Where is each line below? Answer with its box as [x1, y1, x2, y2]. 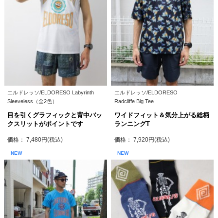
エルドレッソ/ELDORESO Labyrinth [7, 90, 94, 96]
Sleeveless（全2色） [7, 98, 58, 105]
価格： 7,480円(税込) [7, 136, 63, 144]
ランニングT [114, 120, 150, 128]
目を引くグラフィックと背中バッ [7, 111, 103, 119]
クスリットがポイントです [7, 120, 84, 128]
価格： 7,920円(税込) [114, 136, 170, 144]
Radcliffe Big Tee [114, 98, 154, 105]
